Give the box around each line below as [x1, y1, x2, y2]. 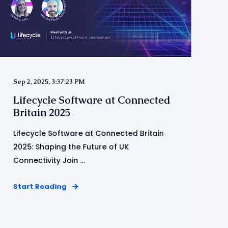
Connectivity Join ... [13, 155, 85, 166]
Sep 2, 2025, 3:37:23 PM [13, 77, 85, 86]
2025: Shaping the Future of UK [13, 141, 129, 152]
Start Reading [13, 181, 67, 192]
